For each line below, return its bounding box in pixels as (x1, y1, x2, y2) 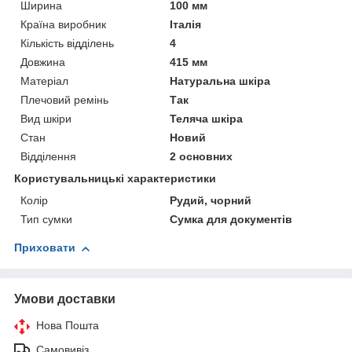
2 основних (170, 150, 233, 163)
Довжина (20, 56, 65, 69)
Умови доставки (14, 292, 115, 306)
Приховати (14, 241, 75, 255)
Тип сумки (20, 213, 72, 226)
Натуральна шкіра (170, 75, 271, 88)
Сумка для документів (170, 213, 293, 226)
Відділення (20, 150, 76, 163)
